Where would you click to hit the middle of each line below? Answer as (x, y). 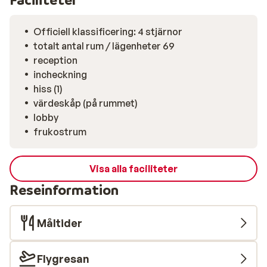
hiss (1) (48, 89)
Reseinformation (64, 190)
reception (55, 60)
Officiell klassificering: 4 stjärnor (108, 32)
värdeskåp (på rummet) (86, 103)
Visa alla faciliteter (133, 169)
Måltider (60, 223)
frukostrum (60, 132)
